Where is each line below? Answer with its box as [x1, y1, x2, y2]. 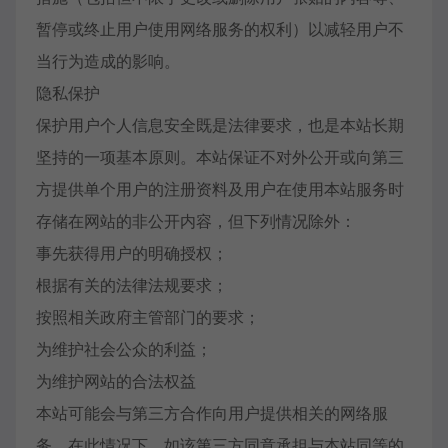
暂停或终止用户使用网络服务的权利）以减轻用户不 [36, 19, 404, 39]
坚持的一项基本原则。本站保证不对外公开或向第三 [36, 147, 404, 167]
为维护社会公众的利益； [36, 339, 212, 359]
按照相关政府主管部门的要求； [36, 307, 260, 327]
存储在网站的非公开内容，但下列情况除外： [36, 211, 356, 231]
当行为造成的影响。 [36, 51, 180, 71]
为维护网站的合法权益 [36, 371, 196, 391]
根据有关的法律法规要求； [36, 275, 228, 295]
